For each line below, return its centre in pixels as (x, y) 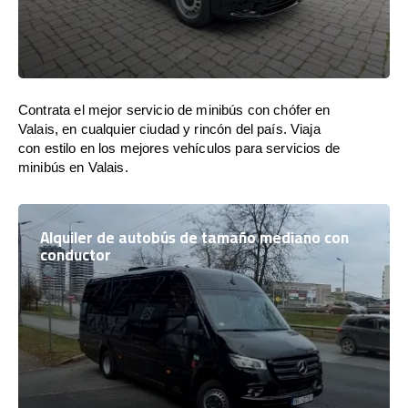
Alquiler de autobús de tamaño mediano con (194, 238)
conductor (76, 255)
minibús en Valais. (73, 167)
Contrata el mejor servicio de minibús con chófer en (174, 110)
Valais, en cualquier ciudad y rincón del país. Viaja (169, 129)
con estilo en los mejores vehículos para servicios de (179, 148)
